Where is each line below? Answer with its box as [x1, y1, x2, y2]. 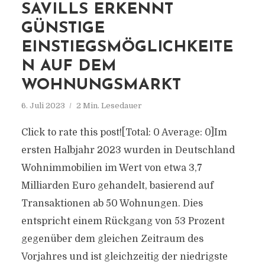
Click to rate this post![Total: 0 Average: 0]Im [21, 127, 227, 138]
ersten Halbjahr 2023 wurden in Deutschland [21, 145, 235, 156]
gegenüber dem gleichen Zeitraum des [21, 234, 203, 244]
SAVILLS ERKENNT [21, 2, 173, 18]
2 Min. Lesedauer [76, 101, 142, 110]
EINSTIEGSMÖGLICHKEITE [21, 40, 233, 56]
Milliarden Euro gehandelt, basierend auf [21, 180, 214, 191]
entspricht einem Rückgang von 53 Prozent [21, 216, 225, 227]
